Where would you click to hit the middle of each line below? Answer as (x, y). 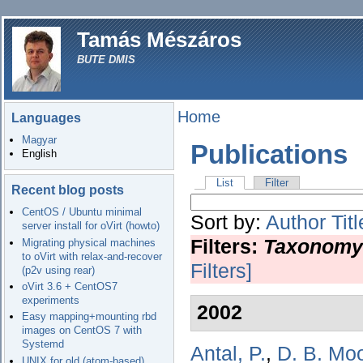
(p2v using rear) (59, 270)
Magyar (40, 140)
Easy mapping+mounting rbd (90, 317)
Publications (269, 155)
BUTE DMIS (106, 60)
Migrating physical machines (89, 242)
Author (296, 223)
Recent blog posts (68, 190)
